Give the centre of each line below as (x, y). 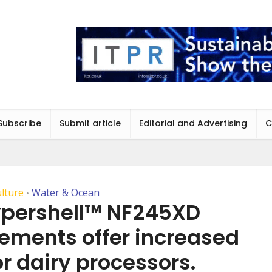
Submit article (90, 123)
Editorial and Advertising (193, 123)
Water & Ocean (65, 192)
